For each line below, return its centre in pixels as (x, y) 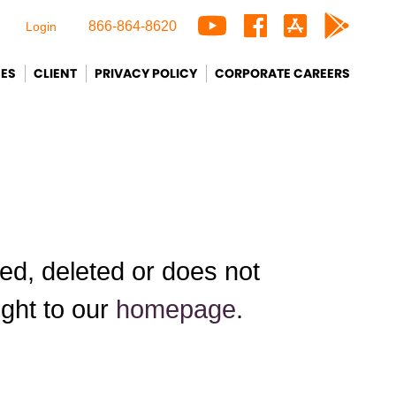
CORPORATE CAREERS (282, 73)
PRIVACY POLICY (146, 73)
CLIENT (55, 73)
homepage (176, 309)
